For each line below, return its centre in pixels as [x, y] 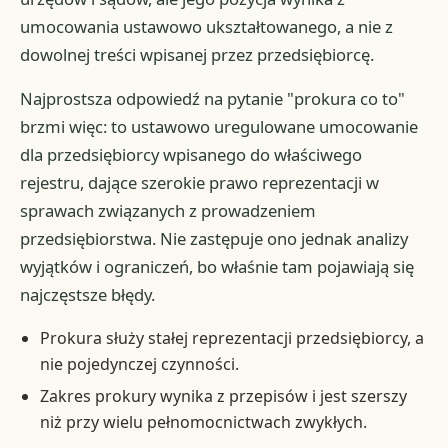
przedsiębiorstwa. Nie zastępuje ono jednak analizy [214, 238]
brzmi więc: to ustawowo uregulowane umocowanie [219, 126]
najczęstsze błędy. [88, 294]
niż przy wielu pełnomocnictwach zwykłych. [203, 421]
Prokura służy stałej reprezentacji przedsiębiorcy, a [231, 337]
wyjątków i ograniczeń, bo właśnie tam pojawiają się [217, 266]
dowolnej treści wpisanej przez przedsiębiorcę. [197, 54]
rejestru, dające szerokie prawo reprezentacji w [200, 182]
